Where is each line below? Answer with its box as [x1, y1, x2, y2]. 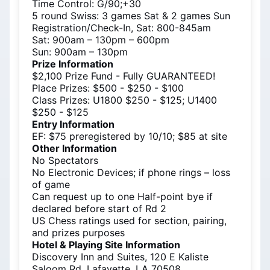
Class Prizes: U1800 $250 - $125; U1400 [32, 94, 217, 106]
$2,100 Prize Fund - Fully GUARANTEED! [32, 70, 215, 82]
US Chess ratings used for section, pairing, [32, 215, 227, 227]
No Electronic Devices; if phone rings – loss [32, 166, 230, 178]
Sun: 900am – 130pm [32, 46, 128, 58]
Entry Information [32, 118, 115, 130]
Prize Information [32, 58, 113, 70]
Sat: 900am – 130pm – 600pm [32, 34, 169, 46]
